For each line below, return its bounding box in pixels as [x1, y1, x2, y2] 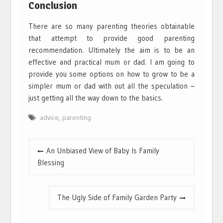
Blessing [37, 157, 65, 167]
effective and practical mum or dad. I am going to [28, 57, 195, 67]
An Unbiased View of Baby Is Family [46, 145, 160, 155]
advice [40, 112, 59, 122]
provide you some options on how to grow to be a [28, 69, 195, 79]
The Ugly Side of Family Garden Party [57, 192, 177, 202]
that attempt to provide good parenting [28, 33, 195, 43]
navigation [28, 154, 74, 166]
